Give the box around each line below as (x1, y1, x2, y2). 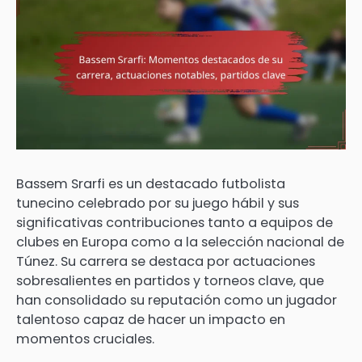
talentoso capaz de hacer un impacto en (16, 310, 285, 330)
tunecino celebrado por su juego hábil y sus (16, 194, 299, 213)
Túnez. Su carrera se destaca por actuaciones (16, 252, 315, 271)
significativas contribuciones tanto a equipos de (16, 213, 333, 233)
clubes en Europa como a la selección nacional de (16, 233, 344, 252)
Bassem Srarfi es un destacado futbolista (16, 175, 285, 194)
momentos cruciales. (16, 330, 154, 349)
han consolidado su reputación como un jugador (16, 291, 337, 310)
